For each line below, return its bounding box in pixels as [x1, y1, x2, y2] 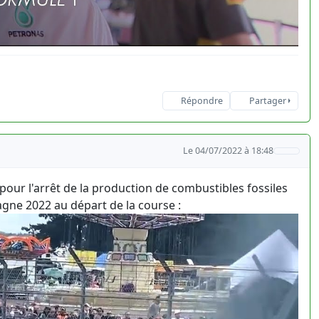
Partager [249, 95, 286, 108]
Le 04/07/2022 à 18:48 [183, 145, 274, 157]
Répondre [180, 95, 223, 108]
